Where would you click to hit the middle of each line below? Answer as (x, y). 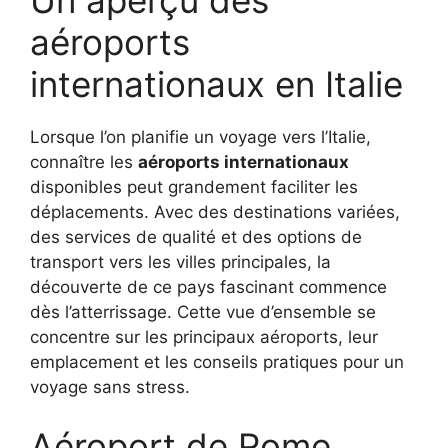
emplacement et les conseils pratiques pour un (217, 361)
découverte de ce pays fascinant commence (208, 286)
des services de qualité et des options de (196, 236)
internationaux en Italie (216, 83)
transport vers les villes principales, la (180, 261)
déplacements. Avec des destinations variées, (215, 211)
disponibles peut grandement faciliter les (194, 186)
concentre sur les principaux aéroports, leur (204, 336)
